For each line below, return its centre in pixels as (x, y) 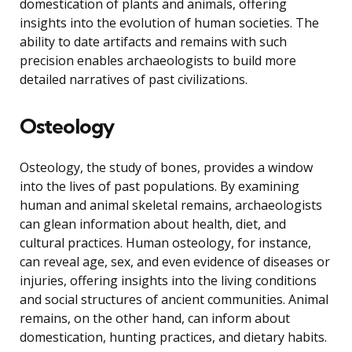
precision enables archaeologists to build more (158, 61)
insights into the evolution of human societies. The (169, 23)
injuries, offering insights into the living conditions (168, 281)
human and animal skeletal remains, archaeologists (171, 205)
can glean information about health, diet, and (153, 224)
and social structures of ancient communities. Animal (174, 300)
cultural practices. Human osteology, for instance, (165, 243)
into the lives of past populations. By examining (159, 187)
